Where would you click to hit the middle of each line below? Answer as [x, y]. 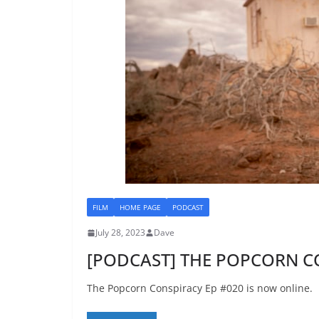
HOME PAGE [140, 207]
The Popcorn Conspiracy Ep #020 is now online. [200, 288]
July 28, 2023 [120, 232]
